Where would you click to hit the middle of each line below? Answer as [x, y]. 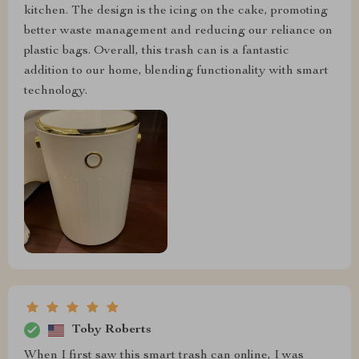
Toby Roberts [112, 330]
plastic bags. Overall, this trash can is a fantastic [157, 51]
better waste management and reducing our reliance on [178, 31]
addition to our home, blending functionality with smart [176, 71]
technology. [56, 91]
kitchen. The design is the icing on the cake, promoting [176, 11]
